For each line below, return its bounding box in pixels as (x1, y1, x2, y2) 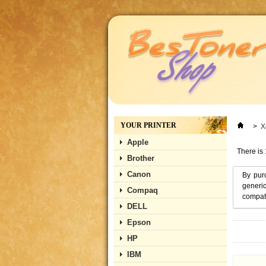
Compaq (127, 186, 158, 195)
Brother (127, 154, 154, 163)
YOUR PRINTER (121, 121, 176, 129)
